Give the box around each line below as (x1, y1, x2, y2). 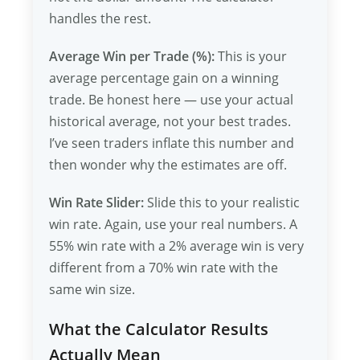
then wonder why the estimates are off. (49, 156, 288, 174)
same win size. (49, 280, 136, 298)
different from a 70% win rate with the (49, 259, 279, 276)
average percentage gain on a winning (49, 69, 280, 87)
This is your (215, 47, 288, 65)
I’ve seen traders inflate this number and (49, 134, 295, 152)
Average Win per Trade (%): (49, 47, 215, 65)
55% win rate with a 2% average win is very (49, 237, 305, 255)
